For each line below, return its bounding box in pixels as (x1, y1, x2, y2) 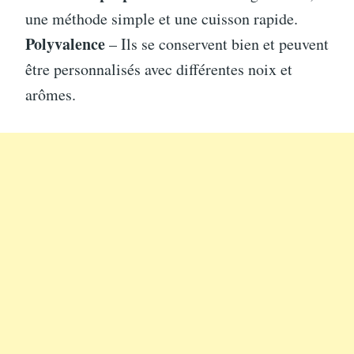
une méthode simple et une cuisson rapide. (25, 7, 298, 29)
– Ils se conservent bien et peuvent (105, 32, 329, 55)
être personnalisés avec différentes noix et (25, 58, 292, 80)
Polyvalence (25, 32, 105, 55)
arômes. (25, 83, 76, 105)
